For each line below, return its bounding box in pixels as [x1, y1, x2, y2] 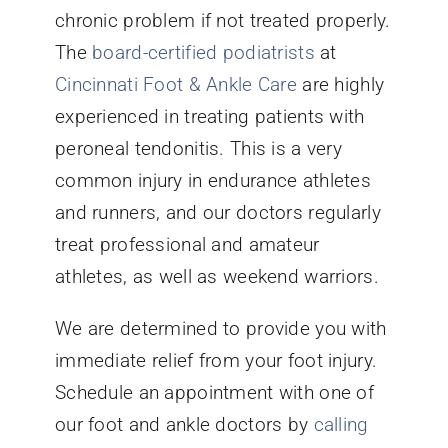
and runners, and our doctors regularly [54, 201, 381, 225]
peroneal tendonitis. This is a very [54, 137, 342, 161]
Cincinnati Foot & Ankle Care [54, 73, 297, 97]
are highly [296, 73, 385, 97]
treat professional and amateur [54, 233, 320, 257]
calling [313, 413, 369, 437]
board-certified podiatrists [92, 41, 315, 65]
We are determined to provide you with [54, 317, 387, 341]
